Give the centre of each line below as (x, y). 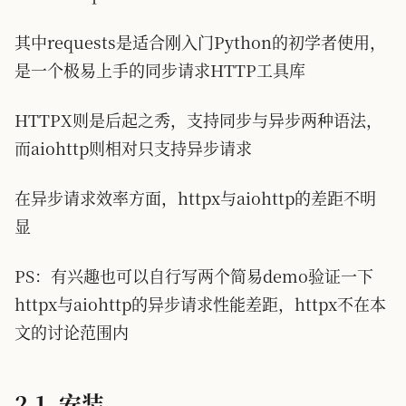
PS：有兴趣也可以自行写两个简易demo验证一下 (194, 275)
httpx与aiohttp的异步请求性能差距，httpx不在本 (200, 304)
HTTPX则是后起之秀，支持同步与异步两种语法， (198, 120)
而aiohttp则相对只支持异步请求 (133, 148)
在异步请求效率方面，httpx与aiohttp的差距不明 (195, 198)
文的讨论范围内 (72, 332)
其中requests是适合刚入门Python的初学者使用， (200, 42)
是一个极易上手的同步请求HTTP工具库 (160, 70)
